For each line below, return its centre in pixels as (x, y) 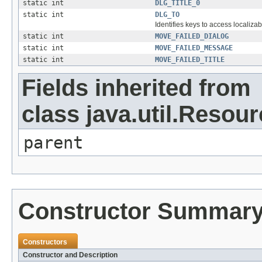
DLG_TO (167, 15)
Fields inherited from (136, 88)
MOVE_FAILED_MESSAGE (194, 48)
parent (53, 143)
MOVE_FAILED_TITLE (190, 60)
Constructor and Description (70, 255)
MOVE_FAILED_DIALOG (192, 37)
